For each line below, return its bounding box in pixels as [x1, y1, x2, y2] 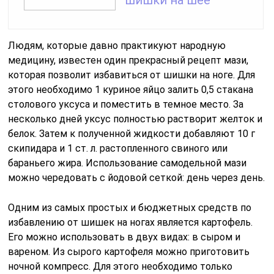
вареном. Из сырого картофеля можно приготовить [8, 246, 250, 258]
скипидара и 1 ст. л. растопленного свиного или [8, 143, 228, 155]
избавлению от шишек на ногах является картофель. [8, 217, 253, 229]
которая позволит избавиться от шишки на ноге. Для [8, 69, 256, 81]
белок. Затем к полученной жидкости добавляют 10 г [8, 128, 256, 140]
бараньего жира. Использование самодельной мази [8, 157, 247, 169]
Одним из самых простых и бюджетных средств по [8, 202, 252, 214]
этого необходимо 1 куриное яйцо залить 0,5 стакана [8, 84, 254, 96]
